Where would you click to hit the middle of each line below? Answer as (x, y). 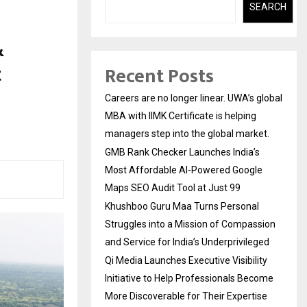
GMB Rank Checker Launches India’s (182, 152)
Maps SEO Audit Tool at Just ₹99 (173, 188)
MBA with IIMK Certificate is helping (181, 116)
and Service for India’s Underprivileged (187, 242)
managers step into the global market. (187, 134)
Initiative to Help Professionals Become (189, 279)
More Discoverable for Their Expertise (186, 296)
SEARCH (268, 7)
